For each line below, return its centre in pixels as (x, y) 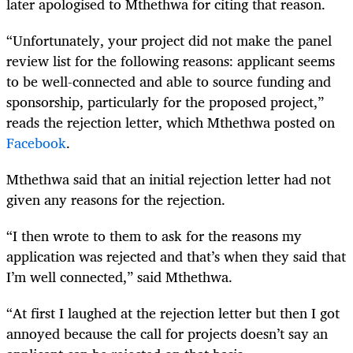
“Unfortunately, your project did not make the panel (169, 40)
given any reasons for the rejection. (116, 199)
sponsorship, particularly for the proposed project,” (165, 101)
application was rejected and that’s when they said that (176, 256)
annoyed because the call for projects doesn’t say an (167, 334)
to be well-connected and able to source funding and (169, 81)
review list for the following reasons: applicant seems (171, 60)
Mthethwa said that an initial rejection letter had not (169, 178)
